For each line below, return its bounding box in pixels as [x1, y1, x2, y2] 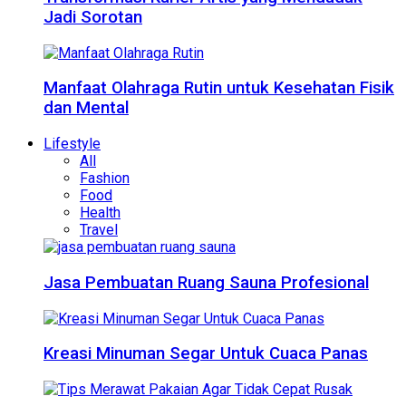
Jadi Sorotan [43, 7, 142, 27]
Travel [80, 221, 118, 239]
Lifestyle [43, 135, 101, 153]
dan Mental [43, 98, 129, 119]
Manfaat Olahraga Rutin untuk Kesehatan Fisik [43, 78, 394, 99]
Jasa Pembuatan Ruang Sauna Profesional [43, 272, 369, 293]
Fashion [80, 169, 130, 188]
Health [80, 204, 121, 222]
